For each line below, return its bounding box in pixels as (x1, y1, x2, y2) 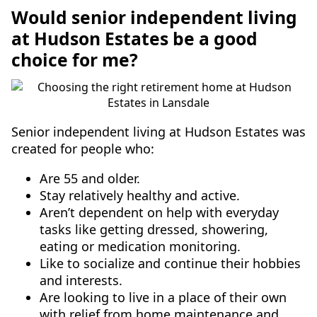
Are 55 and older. (40, 170, 140, 188)
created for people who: (11, 140, 154, 158)
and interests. (40, 272, 122, 289)
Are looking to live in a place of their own (40, 289, 287, 306)
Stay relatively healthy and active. (40, 187, 240, 204)
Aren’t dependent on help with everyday (40, 204, 279, 221)
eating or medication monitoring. (40, 238, 241, 255)
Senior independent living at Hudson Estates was (11, 123, 306, 141)
